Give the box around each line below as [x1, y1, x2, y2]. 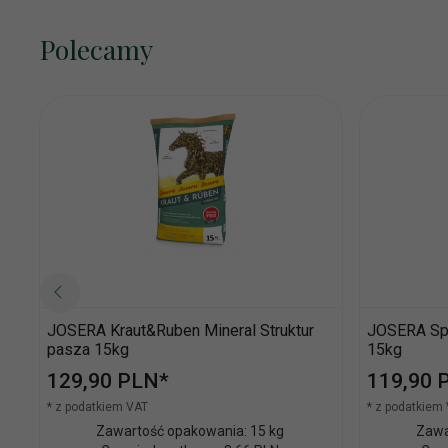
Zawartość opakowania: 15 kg [96, 422, 284, 439]
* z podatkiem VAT [47, 399, 148, 414]
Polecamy [40, 30, 153, 67]
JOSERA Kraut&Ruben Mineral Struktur [47, 320, 314, 340]
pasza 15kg [47, 339, 129, 359]
